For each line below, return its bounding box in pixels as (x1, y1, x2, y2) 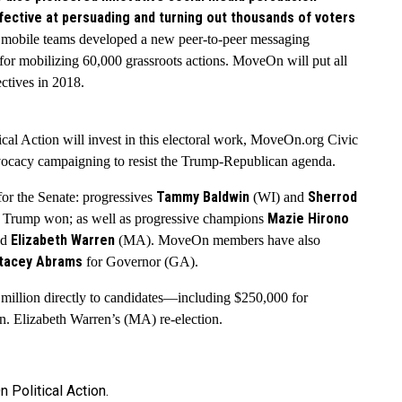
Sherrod (304, 188, 357, 206)
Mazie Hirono (267, 210, 349, 228)
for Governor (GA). (83, 254, 198, 270)
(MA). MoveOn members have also (115, 232, 320, 249)
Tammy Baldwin (156, 188, 249, 206)
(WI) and (249, 189, 304, 205)
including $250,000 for (178, 290, 308, 306)
